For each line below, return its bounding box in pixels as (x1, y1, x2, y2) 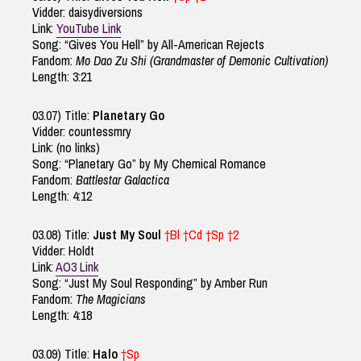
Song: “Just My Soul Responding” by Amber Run (32, 274, 268, 293)
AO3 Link (56, 258, 98, 276)
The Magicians (76, 290, 146, 309)
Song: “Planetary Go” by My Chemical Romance (32, 155, 266, 173)
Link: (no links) (32, 139, 100, 157)
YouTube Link (56, 19, 121, 38)
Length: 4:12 (32, 187, 92, 205)
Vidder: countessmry (32, 122, 131, 141)
